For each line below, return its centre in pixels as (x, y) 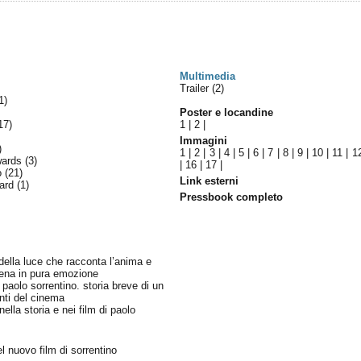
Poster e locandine (227, 112)
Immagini (204, 141)
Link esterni (210, 181)
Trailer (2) (202, 88)
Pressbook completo (232, 197)
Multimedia (208, 76)
